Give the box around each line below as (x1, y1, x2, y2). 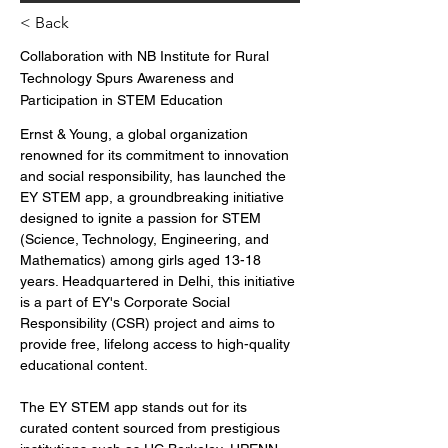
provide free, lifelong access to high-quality (20, 336, 294, 352)
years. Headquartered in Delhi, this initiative (20, 273, 299, 289)
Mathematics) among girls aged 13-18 (20, 252, 265, 268)
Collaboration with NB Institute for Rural (20, 48, 269, 64)
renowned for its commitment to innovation (20, 147, 293, 163)
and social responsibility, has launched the (20, 168, 290, 184)
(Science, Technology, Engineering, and (20, 231, 273, 247)
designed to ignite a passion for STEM (20, 210, 265, 226)
